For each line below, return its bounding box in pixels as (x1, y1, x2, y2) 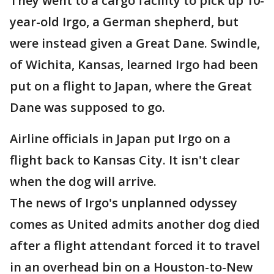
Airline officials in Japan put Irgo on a (10, 130, 231, 147)
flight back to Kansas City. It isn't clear (10, 152, 240, 169)
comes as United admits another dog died (10, 216, 260, 233)
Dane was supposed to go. (10, 99, 165, 116)
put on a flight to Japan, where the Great (10, 78, 252, 95)
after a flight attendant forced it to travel (10, 237, 260, 254)
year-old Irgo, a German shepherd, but (10, 13, 239, 31)
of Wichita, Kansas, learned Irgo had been (10, 56, 258, 73)
